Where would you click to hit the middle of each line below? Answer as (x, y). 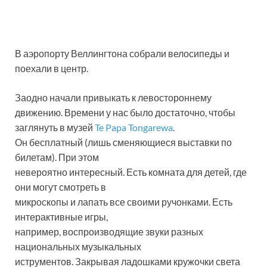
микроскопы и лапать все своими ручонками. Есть (124, 201)
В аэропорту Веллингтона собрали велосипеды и (122, 53)
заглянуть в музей (55, 127)
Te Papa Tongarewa (134, 127)
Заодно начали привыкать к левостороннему (113, 97)
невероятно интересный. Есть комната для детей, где (131, 172)
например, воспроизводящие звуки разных (109, 231)
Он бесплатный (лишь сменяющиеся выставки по (123, 142)
